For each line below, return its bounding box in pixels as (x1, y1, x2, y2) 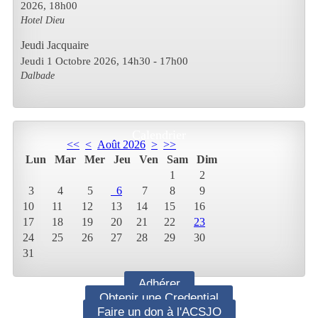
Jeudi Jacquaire (21, 39, 89, 52)
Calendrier (132, 128, 186, 143)
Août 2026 (97, 138, 146, 151)
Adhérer (138, 277, 180, 291)
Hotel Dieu (21, 14, 65, 26)
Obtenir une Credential (99, 291, 219, 305)
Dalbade (21, 70, 55, 82)
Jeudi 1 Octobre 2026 (21, 55, 116, 67)
